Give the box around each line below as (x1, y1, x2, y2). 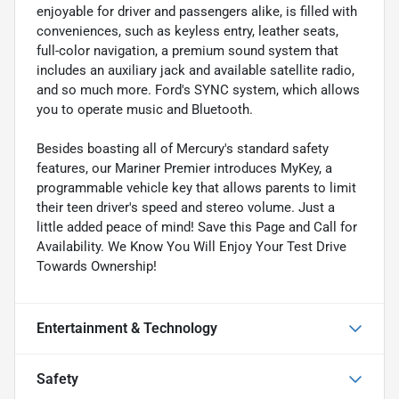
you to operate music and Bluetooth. (37, 101, 253, 118)
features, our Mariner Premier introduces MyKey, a (37, 159, 332, 176)
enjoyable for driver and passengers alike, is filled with (37, 3, 357, 20)
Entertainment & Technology (37, 319, 217, 337)
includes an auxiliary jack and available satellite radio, (37, 61, 354, 78)
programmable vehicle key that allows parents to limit (37, 179, 356, 196)
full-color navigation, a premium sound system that (37, 42, 338, 59)
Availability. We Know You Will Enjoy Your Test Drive (37, 238, 346, 255)
